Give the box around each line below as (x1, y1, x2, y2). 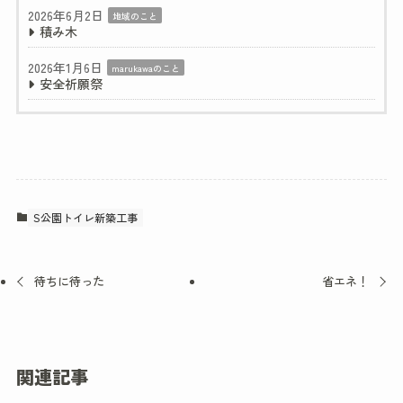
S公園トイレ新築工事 (32, 210, 138, 226)
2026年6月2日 (27, 6, 103, 25)
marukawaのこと (111, 60, 180, 75)
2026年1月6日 (27, 58, 103, 77)
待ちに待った (34, 272, 105, 291)
